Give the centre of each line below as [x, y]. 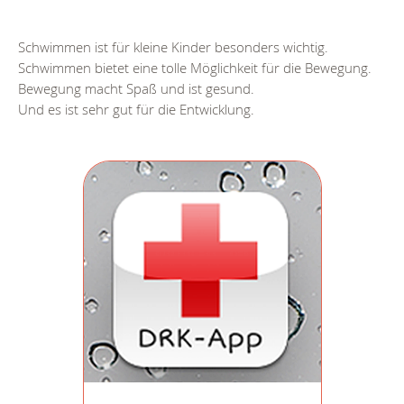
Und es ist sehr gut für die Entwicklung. [136, 110]
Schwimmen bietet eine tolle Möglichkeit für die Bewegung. [195, 68]
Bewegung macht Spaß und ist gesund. [136, 89]
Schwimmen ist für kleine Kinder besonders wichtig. [173, 47]
